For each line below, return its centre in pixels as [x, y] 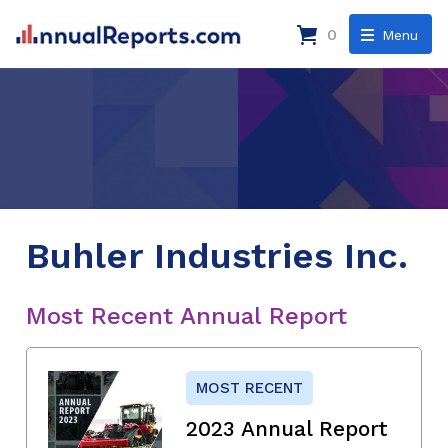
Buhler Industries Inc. [217, 255]
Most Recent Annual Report [186, 315]
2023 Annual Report [287, 428]
